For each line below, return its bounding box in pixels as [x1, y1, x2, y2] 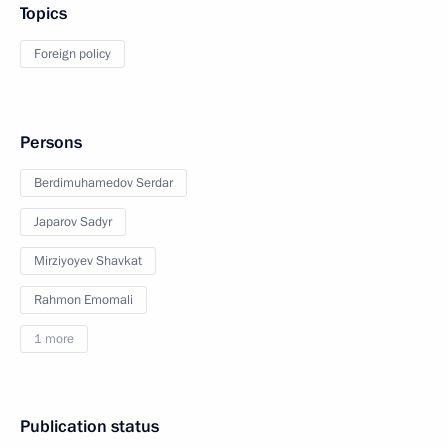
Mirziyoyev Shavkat [34, 252, 142, 270]
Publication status [20, 415, 159, 438]
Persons [20, 131, 82, 154]
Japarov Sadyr [34, 213, 112, 231]
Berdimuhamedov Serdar [34, 174, 173, 192]
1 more [34, 330, 74, 348]
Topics [20, 2, 67, 25]
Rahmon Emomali [34, 291, 133, 309]
